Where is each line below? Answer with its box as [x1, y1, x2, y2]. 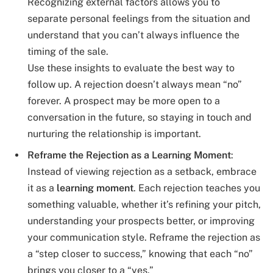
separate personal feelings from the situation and [27, 13, 250, 25]
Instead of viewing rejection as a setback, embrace [27, 165, 257, 177]
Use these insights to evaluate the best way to [27, 62, 235, 74]
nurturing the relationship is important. [27, 128, 201, 140]
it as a [27, 182, 57, 194]
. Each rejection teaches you [133, 182, 260, 194]
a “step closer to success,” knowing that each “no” [27, 247, 253, 260]
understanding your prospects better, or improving [27, 214, 255, 227]
